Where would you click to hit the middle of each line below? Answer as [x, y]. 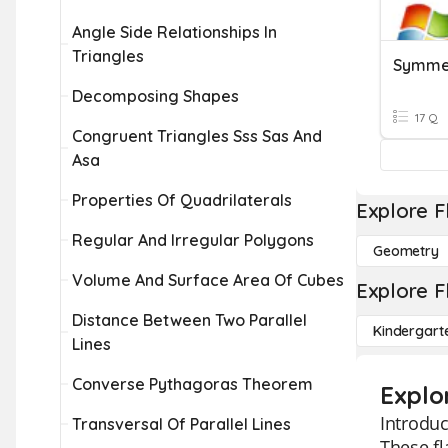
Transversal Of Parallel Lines [181, 424]
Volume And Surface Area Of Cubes [208, 280]
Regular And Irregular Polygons [193, 240]
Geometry [406, 251]
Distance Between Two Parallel [189, 320]
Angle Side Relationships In [174, 32]
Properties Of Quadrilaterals [182, 200]
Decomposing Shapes [155, 96]
